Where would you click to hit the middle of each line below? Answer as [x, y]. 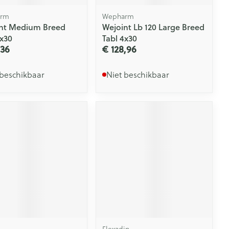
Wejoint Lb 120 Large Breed [154, 27]
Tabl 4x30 [120, 38]
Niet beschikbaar [138, 74]
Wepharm [118, 16]
